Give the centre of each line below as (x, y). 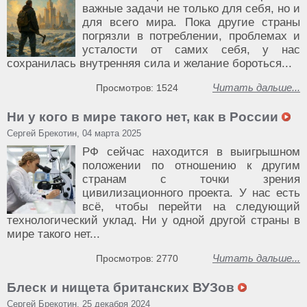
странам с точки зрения (191, 179)
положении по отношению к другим (191, 165)
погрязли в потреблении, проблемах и (191, 36)
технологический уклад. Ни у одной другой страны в (153, 220)
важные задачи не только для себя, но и (191, 9)
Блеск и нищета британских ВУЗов (122, 287)
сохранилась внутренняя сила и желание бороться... (149, 63)
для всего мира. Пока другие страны (191, 22)
